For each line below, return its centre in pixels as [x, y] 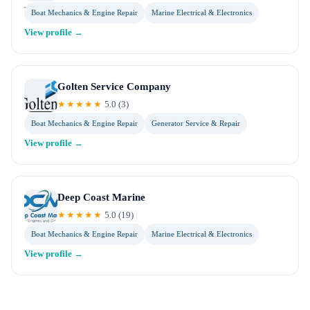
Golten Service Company [114, 86]
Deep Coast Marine [101, 197]
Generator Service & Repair [196, 123]
